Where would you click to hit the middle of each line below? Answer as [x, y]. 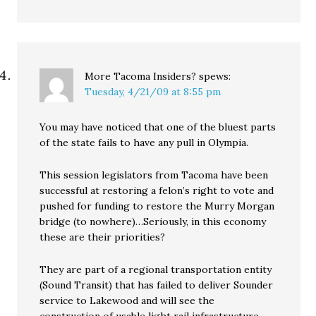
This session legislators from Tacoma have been [154, 175]
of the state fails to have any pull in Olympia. [144, 142]
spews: [215, 76]
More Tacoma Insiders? [141, 76]
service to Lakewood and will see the [127, 300]
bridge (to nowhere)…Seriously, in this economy [153, 221]
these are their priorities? [103, 237]
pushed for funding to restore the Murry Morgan [157, 206]
